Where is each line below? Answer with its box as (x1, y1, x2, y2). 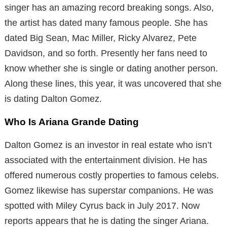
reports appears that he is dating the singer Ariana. (5, 215, 209, 226)
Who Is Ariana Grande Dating (5, 116, 139, 127)
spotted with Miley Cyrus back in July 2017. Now (5, 200, 200, 211)
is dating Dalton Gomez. (5, 93, 102, 104)
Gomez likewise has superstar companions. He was (5, 185, 213, 196)
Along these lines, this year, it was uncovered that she (5, 78, 221, 89)
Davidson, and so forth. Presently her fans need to (5, 48, 207, 58)
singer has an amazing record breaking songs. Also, (5, 2, 214, 13)
